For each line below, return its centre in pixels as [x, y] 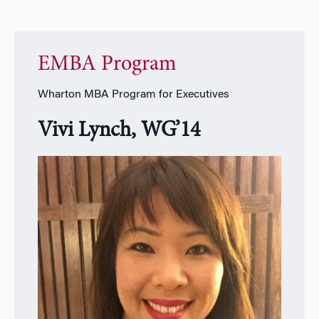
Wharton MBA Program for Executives [133, 95]
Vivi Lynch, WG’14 [119, 131]
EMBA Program [107, 65]
